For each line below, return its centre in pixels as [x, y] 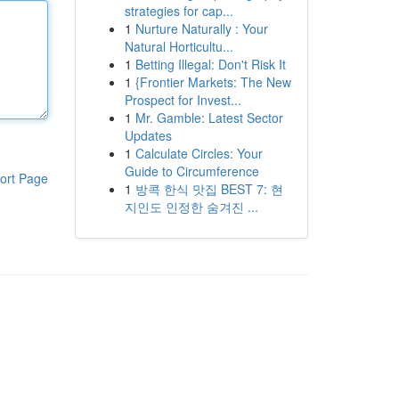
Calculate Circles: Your [199, 153]
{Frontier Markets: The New [213, 82]
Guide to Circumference [191, 171]
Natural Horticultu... [179, 46]
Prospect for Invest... [183, 100]
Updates [148, 135]
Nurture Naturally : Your [201, 28]
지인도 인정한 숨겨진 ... [191, 207]
